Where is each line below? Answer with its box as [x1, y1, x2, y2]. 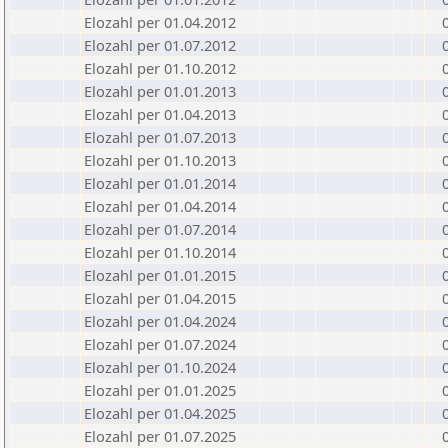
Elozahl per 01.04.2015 [84, 288, 236, 308]
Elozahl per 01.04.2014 [84, 196, 236, 216]
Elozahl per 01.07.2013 [84, 127, 236, 147]
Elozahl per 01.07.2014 [84, 219, 236, 239]
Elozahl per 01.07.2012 [84, 35, 236, 55]
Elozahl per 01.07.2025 [84, 426, 236, 446]
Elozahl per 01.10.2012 [84, 58, 236, 78]
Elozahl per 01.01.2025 [84, 380, 236, 400]
